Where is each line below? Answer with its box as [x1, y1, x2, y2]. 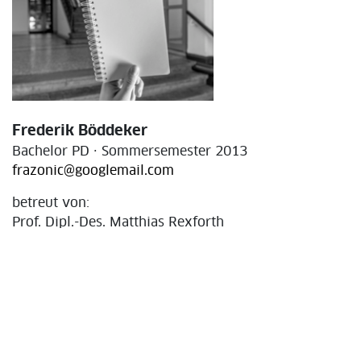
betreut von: [12, 196, 89, 210]
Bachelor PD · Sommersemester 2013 [12, 144, 247, 158]
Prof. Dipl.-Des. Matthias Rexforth [12, 215, 224, 229]
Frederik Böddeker [12, 123, 147, 139]
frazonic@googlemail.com [12, 164, 174, 177]
